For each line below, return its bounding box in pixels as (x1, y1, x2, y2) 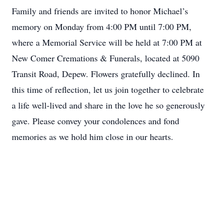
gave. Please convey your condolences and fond (12, 115, 179, 127)
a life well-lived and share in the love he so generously (12, 99, 205, 111)
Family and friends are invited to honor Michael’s (12, 5, 188, 17)
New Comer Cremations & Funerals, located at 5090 (12, 52, 199, 64)
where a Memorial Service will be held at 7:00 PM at (12, 36, 202, 48)
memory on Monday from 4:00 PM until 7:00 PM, (12, 21, 192, 32)
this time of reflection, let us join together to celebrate (12, 83, 204, 95)
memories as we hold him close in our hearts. (12, 131, 173, 142)
